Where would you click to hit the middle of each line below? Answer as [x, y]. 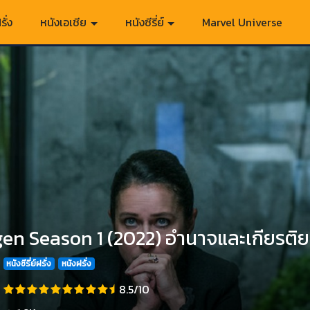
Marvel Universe [242, 22]
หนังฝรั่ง [76, 264]
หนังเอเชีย [65, 22]
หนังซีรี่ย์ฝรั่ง [29, 264]
